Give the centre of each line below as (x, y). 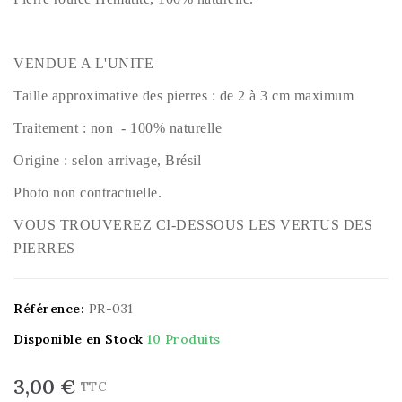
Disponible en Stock (79, 339)
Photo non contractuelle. (87, 192)
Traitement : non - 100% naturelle (118, 127)
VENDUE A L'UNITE (83, 63)
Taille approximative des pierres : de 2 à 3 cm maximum (184, 95)
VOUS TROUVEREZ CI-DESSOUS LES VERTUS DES (193, 224)
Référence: (49, 308)
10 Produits (184, 339)
